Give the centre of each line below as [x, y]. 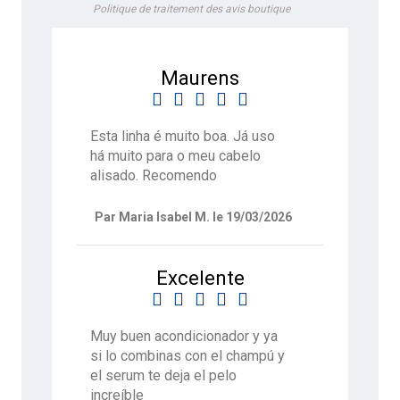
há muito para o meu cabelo [176, 156]
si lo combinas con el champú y [188, 355]
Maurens [200, 78]
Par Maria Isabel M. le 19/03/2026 [193, 217]
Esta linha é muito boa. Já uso [183, 137]
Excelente [200, 277]
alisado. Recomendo [154, 176]
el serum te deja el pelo [164, 375]
